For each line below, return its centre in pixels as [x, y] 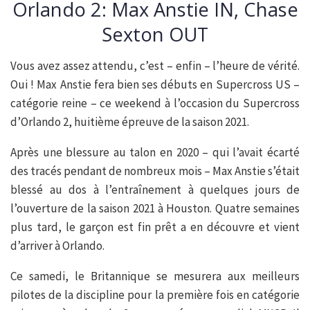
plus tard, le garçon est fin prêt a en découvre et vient [155, 227]
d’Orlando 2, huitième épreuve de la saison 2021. [130, 122]
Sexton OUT [155, 35]
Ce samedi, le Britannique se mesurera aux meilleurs [155, 276]
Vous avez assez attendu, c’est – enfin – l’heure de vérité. [155, 66]
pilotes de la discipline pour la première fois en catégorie [155, 295]
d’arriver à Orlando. [57, 246]
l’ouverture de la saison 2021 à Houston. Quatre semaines [155, 209]
